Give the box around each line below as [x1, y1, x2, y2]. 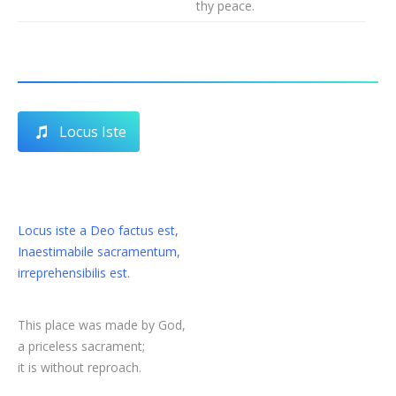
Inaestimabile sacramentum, [18, 243, 180, 260]
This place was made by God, [18, 316, 186, 333]
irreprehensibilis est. [18, 264, 130, 281]
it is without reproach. [18, 359, 141, 376]
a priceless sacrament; [18, 338, 145, 354]
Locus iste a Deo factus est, [18, 222, 179, 239]
